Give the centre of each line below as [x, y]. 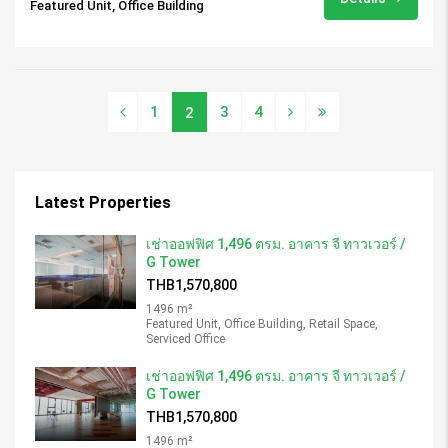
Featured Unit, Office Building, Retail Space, [262, 323]
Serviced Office [185, 338]
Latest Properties [103, 202]
